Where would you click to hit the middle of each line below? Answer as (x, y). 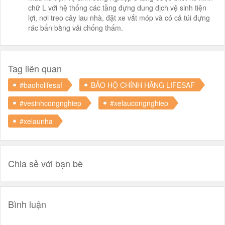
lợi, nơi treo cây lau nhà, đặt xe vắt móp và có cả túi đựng (119, 18)
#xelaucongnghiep (139, 103)
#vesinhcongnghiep (50, 103)
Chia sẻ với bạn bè (45, 163)
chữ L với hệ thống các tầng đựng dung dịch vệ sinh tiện (117, 8)
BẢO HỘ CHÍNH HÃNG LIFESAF (143, 85)
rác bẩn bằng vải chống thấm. (76, 28)
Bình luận (27, 204)
